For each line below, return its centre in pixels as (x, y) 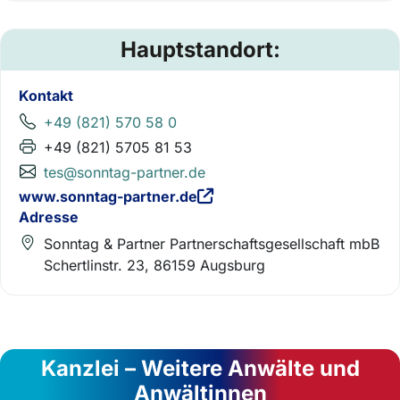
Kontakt (46, 96)
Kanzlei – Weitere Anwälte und (200, 368)
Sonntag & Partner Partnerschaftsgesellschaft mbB (212, 243)
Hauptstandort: (200, 50)
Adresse (49, 217)
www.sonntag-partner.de (108, 196)
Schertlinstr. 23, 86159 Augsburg (154, 265)
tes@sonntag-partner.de (125, 172)
